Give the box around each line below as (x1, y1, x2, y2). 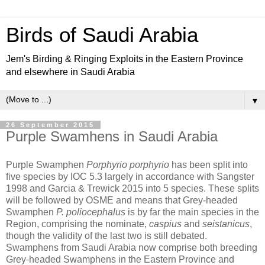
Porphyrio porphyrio (86, 159, 169, 170)
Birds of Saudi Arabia (6, 24, 198, 46)
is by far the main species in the (125, 206, 259, 217)
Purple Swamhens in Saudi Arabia (6, 128, 218, 144)
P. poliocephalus (56, 206, 125, 217)
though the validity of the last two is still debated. (6, 230, 207, 241)
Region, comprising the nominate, (6, 218, 149, 229)
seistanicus (202, 218, 250, 229)
